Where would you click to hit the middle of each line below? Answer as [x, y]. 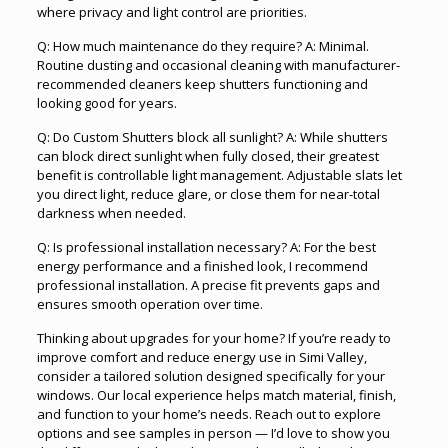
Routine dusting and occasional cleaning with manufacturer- [218, 64]
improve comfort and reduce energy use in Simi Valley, [201, 356]
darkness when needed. [111, 212]
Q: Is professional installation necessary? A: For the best [206, 246]
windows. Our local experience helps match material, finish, [216, 394]
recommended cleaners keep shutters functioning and [202, 83]
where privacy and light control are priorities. [171, 11]
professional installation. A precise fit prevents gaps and [208, 284]
